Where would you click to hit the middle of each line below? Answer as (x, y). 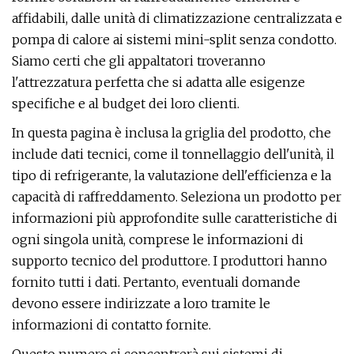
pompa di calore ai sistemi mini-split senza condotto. (174, 40)
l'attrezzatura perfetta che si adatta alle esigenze (158, 82)
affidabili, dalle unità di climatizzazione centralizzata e (177, 18)
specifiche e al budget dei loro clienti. (126, 104)
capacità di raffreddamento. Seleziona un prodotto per (177, 197)
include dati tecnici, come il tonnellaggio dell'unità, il (173, 154)
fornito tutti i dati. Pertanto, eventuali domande (156, 282)
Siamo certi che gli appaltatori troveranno (139, 61)
